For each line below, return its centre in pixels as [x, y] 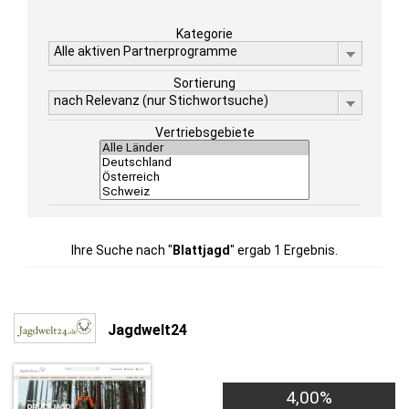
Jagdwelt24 [147, 330]
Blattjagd [201, 250]
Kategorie [204, 34]
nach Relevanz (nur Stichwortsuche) [161, 100]
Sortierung [204, 83]
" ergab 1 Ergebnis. [284, 250]
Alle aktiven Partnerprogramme [146, 51]
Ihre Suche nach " [122, 250]
